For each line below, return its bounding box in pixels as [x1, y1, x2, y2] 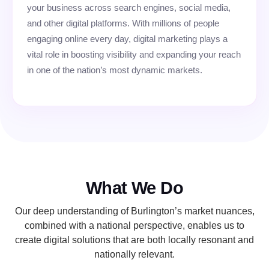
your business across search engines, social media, [27, 2, 231, 13]
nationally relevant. [94, 249, 175, 260]
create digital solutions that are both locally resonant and [15, 235, 254, 246]
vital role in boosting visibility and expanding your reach [27, 49, 241, 59]
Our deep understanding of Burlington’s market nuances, [14, 206, 255, 217]
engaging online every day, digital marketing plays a [27, 33, 228, 44]
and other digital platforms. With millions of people [27, 17, 219, 28]
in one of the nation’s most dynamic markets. [27, 64, 202, 75]
